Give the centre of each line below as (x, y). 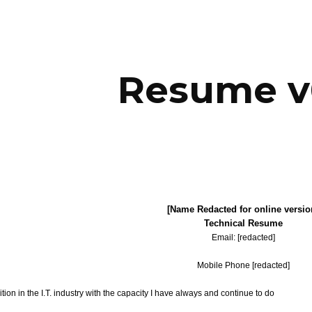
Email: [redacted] (243, 237)
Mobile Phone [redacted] (243, 265)
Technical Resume (243, 223)
